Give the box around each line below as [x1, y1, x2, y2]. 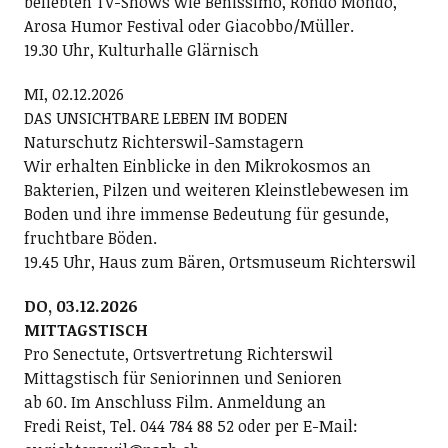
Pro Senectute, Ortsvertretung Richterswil [23, 342, 333, 365]
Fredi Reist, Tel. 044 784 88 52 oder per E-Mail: [23, 414, 358, 437]
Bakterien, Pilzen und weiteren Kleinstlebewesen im [23, 178, 409, 201]
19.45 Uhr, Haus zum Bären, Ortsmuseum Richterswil [23, 250, 416, 273]
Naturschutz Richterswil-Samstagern [23, 130, 304, 153]
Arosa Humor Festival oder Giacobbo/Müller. [23, 14, 354, 37]
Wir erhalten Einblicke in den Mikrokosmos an [23, 154, 371, 177]
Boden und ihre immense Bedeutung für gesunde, [23, 202, 389, 225]
